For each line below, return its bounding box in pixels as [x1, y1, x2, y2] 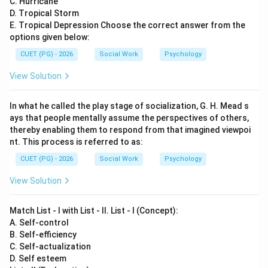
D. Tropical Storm [10, 8, 79, 18]
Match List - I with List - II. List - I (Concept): [10, 206, 178, 215]
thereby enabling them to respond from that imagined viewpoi [10, 125, 251, 135]
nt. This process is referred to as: [10, 137, 143, 147]
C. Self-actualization [10, 242, 91, 251]
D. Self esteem [10, 254, 66, 263]
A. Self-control [10, 218, 69, 227]
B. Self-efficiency [10, 230, 77, 239]
